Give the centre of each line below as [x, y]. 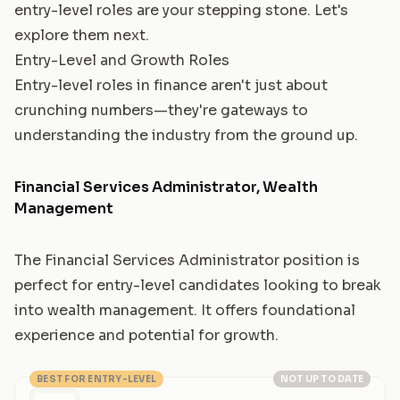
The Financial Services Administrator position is [187, 260]
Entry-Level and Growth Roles [122, 60]
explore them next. [82, 35]
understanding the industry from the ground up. [186, 135]
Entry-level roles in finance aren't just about [171, 85]
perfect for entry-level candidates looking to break [198, 285]
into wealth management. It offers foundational [185, 310]
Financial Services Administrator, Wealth [166, 187]
